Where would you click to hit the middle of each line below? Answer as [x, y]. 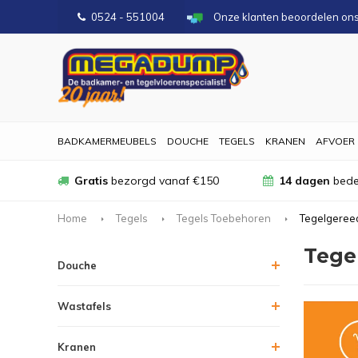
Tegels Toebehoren [224, 218]
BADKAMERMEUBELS [107, 141]
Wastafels [84, 306]
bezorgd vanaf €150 [163, 181]
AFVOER [335, 141]
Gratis [91, 181]
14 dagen [304, 181]
